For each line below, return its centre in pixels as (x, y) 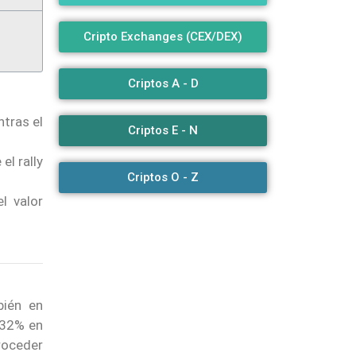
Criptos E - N (163, 130)
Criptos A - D (163, 83)
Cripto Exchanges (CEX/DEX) (163, 36)
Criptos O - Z (163, 177)
